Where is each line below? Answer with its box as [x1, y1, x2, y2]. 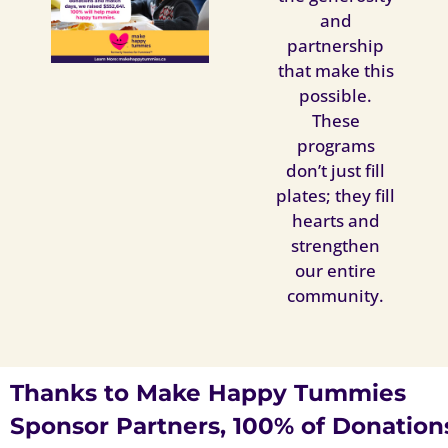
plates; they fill [276, 184, 396, 208]
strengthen [291, 234, 381, 258]
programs [296, 134, 375, 158]
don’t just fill [286, 159, 386, 183]
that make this [277, 59, 394, 83]
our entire [295, 259, 377, 283]
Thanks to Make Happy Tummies [10, 379, 406, 408]
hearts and [291, 209, 380, 233]
